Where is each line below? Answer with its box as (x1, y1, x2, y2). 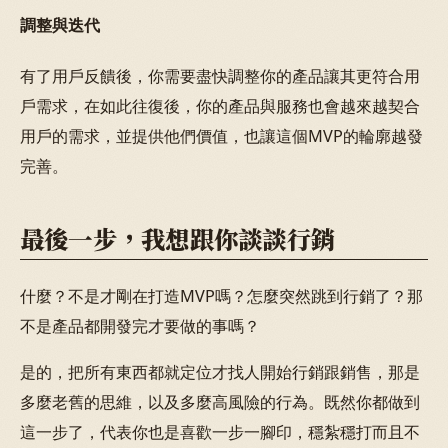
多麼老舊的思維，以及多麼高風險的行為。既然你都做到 (20, 391, 420, 414)
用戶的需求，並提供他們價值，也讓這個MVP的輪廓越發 (20, 125, 423, 148)
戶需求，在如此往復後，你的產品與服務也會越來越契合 (20, 95, 420, 118)
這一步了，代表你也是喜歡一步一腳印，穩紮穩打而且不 (20, 421, 420, 444)
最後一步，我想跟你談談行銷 (20, 220, 336, 256)
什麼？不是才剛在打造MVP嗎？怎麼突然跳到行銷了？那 (20, 284, 423, 307)
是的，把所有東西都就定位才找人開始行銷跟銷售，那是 (20, 361, 420, 384)
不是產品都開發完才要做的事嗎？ (20, 314, 260, 337)
